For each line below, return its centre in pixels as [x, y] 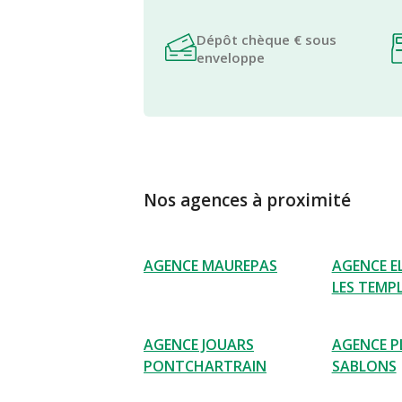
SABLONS [364, 366]
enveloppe [231, 57]
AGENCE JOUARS [199, 345]
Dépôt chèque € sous [267, 39]
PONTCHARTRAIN [205, 366]
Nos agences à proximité [247, 200]
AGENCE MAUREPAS [210, 266]
